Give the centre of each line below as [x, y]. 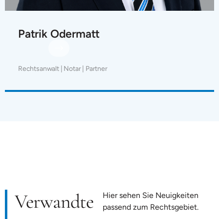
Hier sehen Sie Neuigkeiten [150, 195]
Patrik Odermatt [59, 33]
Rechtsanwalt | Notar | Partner [63, 68]
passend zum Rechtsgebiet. [150, 207]
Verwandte [54, 201]
